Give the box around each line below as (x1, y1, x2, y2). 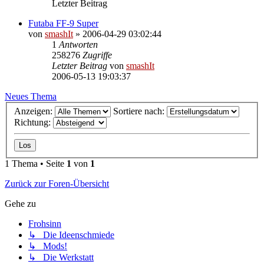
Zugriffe (82, 49, 112, 60)
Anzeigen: (14, 106, 55, 117)
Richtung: (14, 117, 53, 128)
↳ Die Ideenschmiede (28, 230, 114, 240)
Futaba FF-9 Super (28, 18, 98, 28)
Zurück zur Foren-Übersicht (5, 179, 109, 189)
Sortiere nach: (113, 106, 167, 117)
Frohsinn (28, 219, 61, 229)
